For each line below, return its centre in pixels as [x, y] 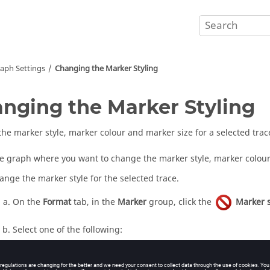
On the [28, 202]
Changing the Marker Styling [106, 68]
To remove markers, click [88, 251]
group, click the [180, 202]
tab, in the [94, 202]
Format [57, 202]
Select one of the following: [67, 230]
